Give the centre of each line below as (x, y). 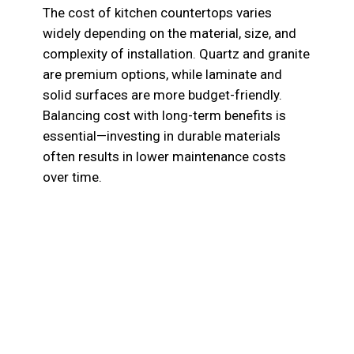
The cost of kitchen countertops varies (157, 12)
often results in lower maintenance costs (164, 156)
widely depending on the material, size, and (169, 33)
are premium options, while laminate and (162, 74)
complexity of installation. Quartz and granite (176, 53)
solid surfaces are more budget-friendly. (162, 94)
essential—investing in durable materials (161, 136)
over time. (72, 177)
